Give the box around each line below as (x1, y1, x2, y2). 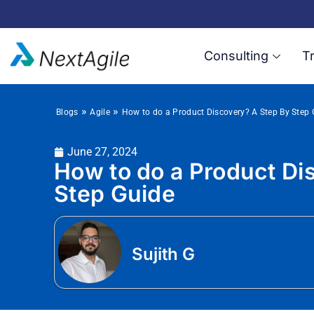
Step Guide (54, 180, 176, 207)
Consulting (203, 48, 268, 63)
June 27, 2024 (67, 145, 137, 158)
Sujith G (132, 243, 195, 264)
